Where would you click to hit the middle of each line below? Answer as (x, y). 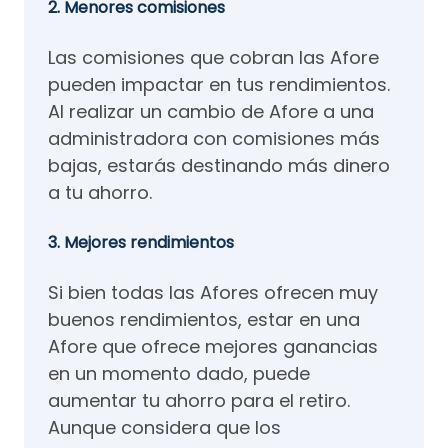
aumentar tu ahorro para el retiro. (199, 400)
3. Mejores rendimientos (141, 242)
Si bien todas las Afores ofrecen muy (213, 292)
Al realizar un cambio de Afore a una (211, 111)
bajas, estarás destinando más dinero (219, 165)
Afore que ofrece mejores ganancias (213, 346)
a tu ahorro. (102, 192)
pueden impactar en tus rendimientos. (219, 84)
